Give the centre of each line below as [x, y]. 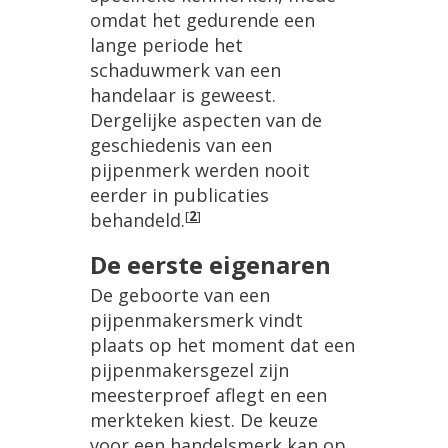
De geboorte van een [180, 295]
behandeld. [137, 220]
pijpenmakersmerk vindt [196, 320]
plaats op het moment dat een [222, 345]
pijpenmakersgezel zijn [189, 370]
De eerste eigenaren [210, 265]
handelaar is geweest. [183, 95]
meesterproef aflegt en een [208, 395]
